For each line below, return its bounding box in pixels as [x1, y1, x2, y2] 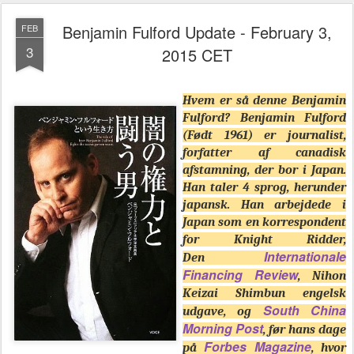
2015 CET [161, 43, 232, 67]
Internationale [264, 247, 346, 266]
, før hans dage [263, 322, 346, 337]
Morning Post [183, 319, 263, 338]
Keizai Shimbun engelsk [183, 286, 346, 301]
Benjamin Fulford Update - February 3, [62, 21, 332, 44]
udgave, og [183, 304, 263, 319]
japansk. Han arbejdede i [183, 198, 346, 213]
